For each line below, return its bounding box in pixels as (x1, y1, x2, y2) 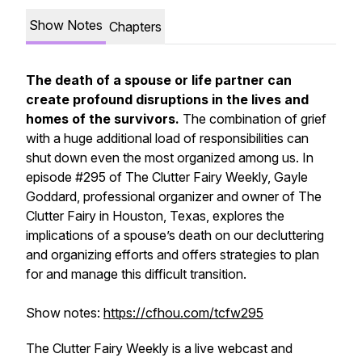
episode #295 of (26, 169, 125, 185)
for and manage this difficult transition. (26, 266, 246, 282)
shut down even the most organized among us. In (26, 149, 314, 166)
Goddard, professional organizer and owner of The (26, 188, 322, 204)
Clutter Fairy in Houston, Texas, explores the (26, 208, 284, 224)
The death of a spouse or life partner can (26, 72, 292, 88)
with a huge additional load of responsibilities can (26, 130, 309, 146)
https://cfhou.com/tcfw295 (103, 305, 263, 321)
